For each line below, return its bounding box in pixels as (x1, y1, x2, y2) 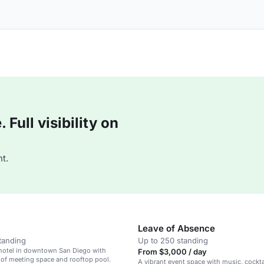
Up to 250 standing (138, 236, 208, 245)
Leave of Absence (138, 223, 215, 234)
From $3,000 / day (138, 247, 207, 256)
